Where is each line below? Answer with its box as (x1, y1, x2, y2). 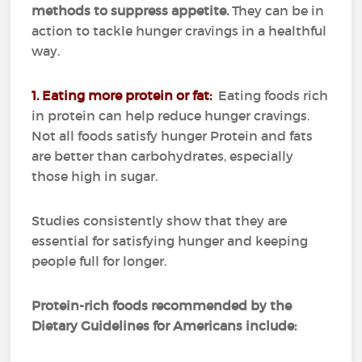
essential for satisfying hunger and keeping (32, 233, 309, 249)
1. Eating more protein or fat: (32, 87, 216, 103)
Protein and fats (210, 128, 314, 144)
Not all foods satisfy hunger (32, 128, 211, 144)
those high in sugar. (32, 168, 158, 184)
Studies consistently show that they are (32, 213, 288, 229)
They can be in (232, 2, 325, 19)
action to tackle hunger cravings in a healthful (32, 23, 327, 39)
